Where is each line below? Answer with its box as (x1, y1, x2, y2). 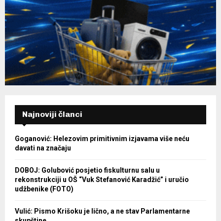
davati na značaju (15, 144, 71, 152)
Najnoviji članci (22, 110, 82, 119)
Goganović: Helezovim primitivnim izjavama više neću (15, 135, 189, 143)
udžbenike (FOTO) (15, 185, 74, 193)
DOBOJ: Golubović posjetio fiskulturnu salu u (15, 166, 160, 175)
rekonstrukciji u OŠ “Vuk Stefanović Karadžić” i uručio (15, 176, 189, 184)
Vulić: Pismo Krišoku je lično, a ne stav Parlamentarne (15, 207, 190, 216)
